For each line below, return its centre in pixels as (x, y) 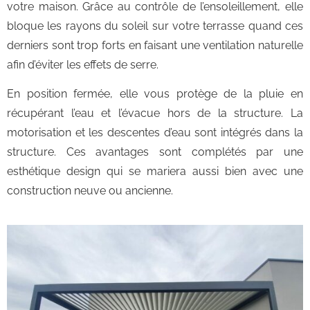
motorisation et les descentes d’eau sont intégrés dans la (155, 133)
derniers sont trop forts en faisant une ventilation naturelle (155, 45)
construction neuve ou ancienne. (90, 191)
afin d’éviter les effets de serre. (83, 64)
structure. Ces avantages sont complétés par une (155, 152)
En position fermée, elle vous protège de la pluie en (155, 94)
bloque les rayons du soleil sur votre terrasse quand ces (155, 26)
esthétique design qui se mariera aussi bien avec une (155, 172)
